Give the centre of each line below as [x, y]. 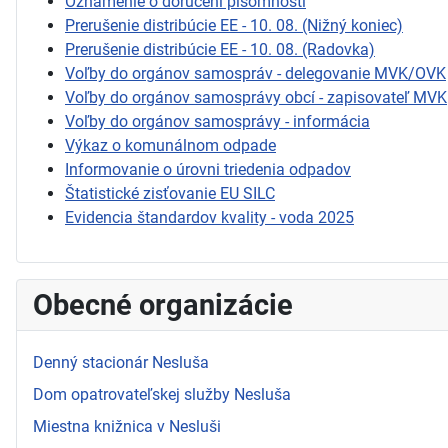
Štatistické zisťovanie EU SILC [170, 193]
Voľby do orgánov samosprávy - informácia [217, 121]
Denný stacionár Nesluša [121, 362]
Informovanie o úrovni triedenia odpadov [208, 169]
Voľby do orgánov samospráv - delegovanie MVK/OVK [255, 73]
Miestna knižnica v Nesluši [127, 426]
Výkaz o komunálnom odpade [170, 145]
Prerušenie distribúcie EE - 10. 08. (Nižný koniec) [234, 25]
